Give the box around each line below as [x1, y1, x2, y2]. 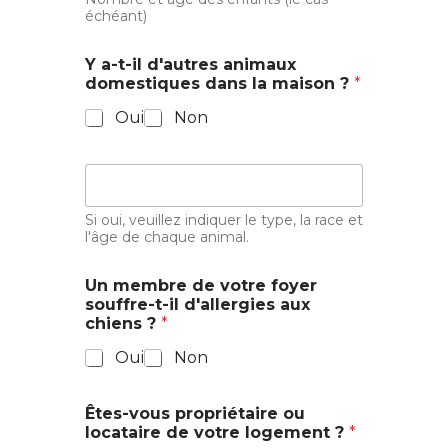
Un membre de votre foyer [85, 276, 317, 296]
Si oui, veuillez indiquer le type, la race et [85, 211, 363, 230]
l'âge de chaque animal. [85, 228, 249, 247]
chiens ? [85, 314, 161, 334]
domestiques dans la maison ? [85, 74, 354, 94]
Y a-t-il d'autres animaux [85, 55, 296, 75]
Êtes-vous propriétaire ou [85, 404, 305, 424]
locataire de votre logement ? [85, 423, 349, 443]
